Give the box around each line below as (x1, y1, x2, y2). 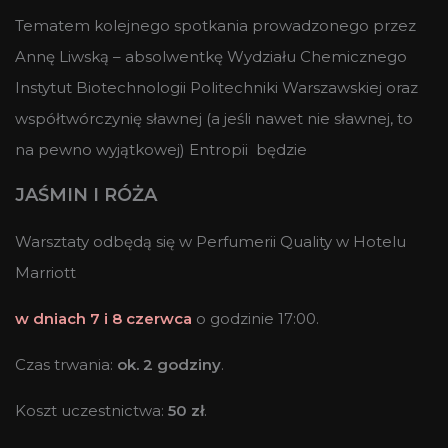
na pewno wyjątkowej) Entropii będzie (15, 139, 307, 159)
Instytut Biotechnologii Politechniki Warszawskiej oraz (15, 77, 418, 97)
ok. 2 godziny (117, 354, 221, 374)
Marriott (15, 262, 80, 282)
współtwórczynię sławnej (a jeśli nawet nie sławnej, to (15, 108, 413, 128)
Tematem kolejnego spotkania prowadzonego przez (15, 15, 416, 35)
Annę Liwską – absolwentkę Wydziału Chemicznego (15, 46, 407, 66)
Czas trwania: (15, 354, 117, 374)
